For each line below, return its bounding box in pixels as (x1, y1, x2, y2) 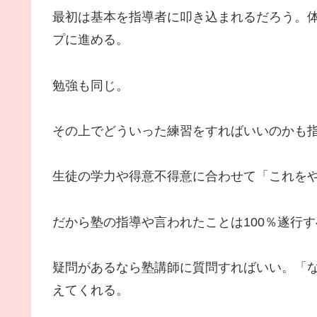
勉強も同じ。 (52, 78, 129, 93)
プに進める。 (52, 33, 129, 47)
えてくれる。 (52, 283, 129, 298)
